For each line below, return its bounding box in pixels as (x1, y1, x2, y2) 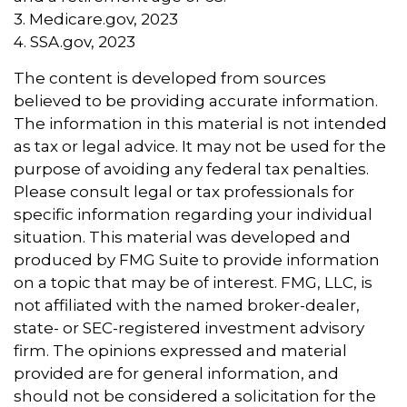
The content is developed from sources (14, 68, 326, 87)
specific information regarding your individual (14, 204, 372, 223)
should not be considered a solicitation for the (14, 386, 376, 405)
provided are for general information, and (14, 363, 339, 382)
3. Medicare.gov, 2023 (14, 9, 178, 28)
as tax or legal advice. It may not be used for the (14, 136, 386, 155)
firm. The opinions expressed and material (14, 341, 347, 360)
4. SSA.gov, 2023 (14, 32, 135, 51)
